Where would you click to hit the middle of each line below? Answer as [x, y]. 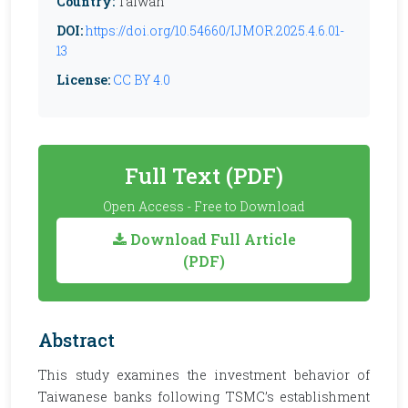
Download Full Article [211, 239]
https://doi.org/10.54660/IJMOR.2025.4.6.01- [215, 31]
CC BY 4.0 [142, 80]
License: [83, 80]
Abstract [76, 340]
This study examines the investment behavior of [204, 375]
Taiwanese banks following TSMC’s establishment [204, 397]
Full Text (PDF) [204, 175]
